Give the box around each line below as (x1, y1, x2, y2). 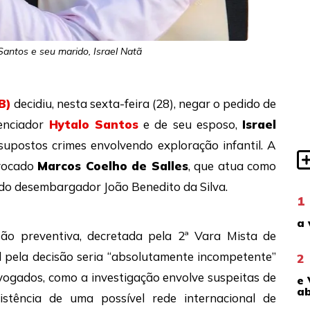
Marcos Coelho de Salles (37, 158, 188, 174)
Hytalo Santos (48, 117, 138, 132)
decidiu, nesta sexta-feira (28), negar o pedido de (11, 96, 276, 111)
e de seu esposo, (138, 117, 242, 132)
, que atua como (188, 158, 277, 174)
